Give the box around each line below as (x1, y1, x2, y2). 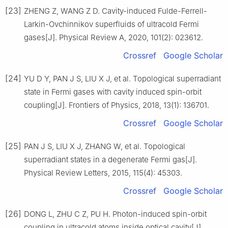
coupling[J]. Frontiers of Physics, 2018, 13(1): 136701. (24, 100, 209, 110)
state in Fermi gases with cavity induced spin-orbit (24, 87, 202, 97)
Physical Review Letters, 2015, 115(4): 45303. (24, 167, 182, 178)
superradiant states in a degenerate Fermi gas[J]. (24, 154, 197, 164)
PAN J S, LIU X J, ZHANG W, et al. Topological (24, 141, 185, 151)
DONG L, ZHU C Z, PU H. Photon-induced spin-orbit (24, 209, 207, 219)
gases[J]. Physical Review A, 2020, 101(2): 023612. (24, 32, 203, 42)
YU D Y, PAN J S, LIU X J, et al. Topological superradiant (24, 73, 221, 83)
